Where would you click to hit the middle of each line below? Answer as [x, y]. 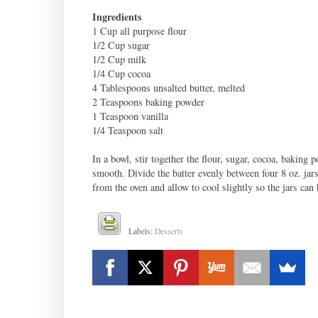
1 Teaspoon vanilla [130, 116]
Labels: [142, 231]
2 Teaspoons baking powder [148, 102]
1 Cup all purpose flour [139, 31]
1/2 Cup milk [119, 59]
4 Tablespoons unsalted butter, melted [168, 87]
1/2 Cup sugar [121, 45]
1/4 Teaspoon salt [127, 130]
